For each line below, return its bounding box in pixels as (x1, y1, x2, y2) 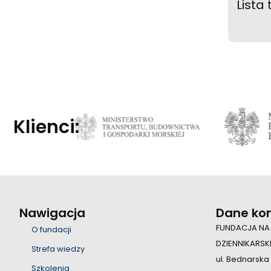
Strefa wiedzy (31, 243, 85, 255)
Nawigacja (19, 204, 85, 221)
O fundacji (31, 224, 71, 235)
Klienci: (13, 114, 79, 140)
